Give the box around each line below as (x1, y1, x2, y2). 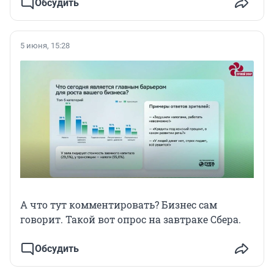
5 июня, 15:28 (20, 40, 70, 50)
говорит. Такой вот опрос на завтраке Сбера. (20, 213, 241, 226)
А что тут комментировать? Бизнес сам (20, 198, 217, 212)
